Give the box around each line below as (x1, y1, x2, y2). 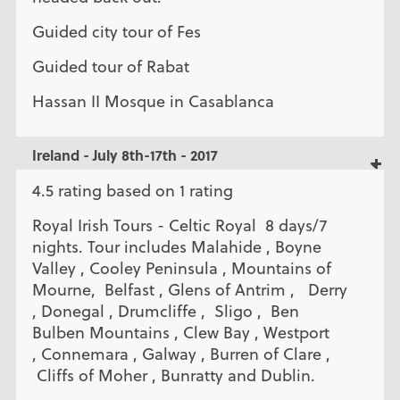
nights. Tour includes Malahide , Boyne (31, 236, 321, 259)
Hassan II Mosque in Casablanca (31, 90, 274, 113)
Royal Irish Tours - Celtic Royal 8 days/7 (31, 214, 327, 237)
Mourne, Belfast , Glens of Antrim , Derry (31, 279, 347, 302)
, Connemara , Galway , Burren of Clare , (31, 343, 330, 366)
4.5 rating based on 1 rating (31, 179, 233, 202)
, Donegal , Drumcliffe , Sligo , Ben (31, 300, 299, 323)
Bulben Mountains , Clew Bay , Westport (31, 321, 329, 345)
